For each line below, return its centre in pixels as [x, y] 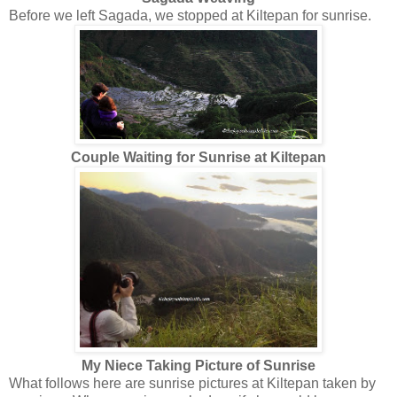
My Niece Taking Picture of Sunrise [198, 365]
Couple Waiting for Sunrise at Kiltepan [198, 157]
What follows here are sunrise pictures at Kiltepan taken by [192, 383]
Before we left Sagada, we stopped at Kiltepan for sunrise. [190, 15]
